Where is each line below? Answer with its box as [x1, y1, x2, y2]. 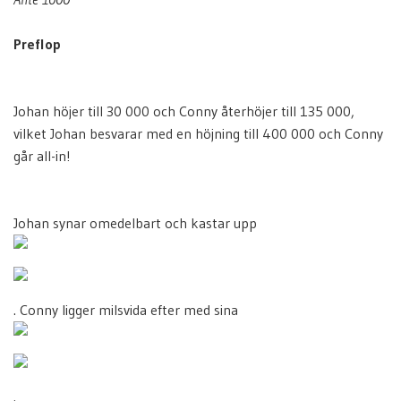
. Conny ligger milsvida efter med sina [13, 301, 238, 319]
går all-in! [13, 147, 71, 165]
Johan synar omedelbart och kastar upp [13, 214, 257, 232]
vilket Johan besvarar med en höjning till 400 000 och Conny [13, 124, 383, 142]
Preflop [13, 35, 61, 53]
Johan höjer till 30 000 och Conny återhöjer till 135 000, [13, 102, 354, 120]
